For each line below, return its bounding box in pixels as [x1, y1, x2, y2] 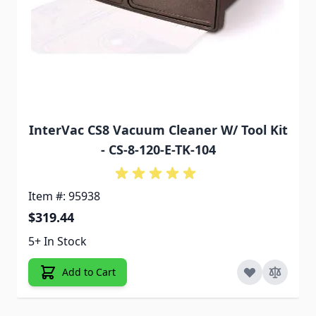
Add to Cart [62, 265, 116, 279]
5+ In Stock [28, 233, 87, 250]
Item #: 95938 [28, 188, 100, 205]
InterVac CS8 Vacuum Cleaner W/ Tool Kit [28, 121, 288, 139]
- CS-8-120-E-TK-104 [100, 141, 216, 159]
